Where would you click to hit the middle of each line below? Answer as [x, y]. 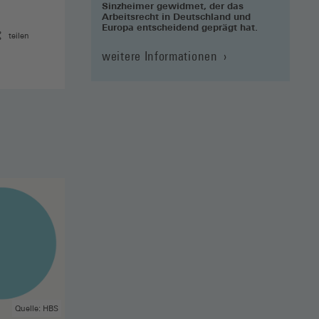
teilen [19, 36]
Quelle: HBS [36, 309]
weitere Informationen [160, 56]
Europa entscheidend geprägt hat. [180, 27]
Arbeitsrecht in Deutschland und [176, 16]
